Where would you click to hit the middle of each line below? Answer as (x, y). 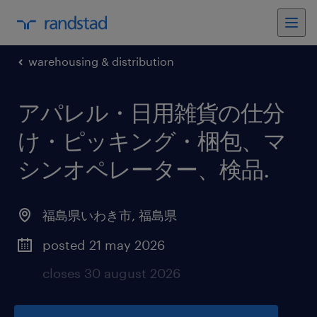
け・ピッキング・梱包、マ (152, 140)
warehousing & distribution (101, 61)
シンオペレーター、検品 (140, 169)
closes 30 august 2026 (111, 273)
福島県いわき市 (87, 215)
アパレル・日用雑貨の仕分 (151, 112)
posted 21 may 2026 (104, 245)
